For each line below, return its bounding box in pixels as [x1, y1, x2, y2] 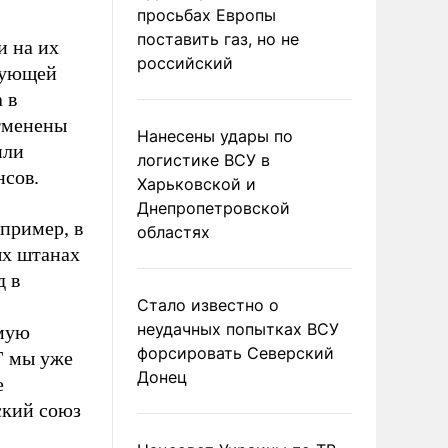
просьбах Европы [137, 5, 276, 25]
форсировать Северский [137, 343, 334, 363]
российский [137, 53, 233, 73]
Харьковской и [137, 174, 256, 194]
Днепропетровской [137, 198, 290, 218]
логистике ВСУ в [137, 150, 270, 170]
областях [137, 222, 210, 242]
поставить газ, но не [137, 29, 299, 49]
